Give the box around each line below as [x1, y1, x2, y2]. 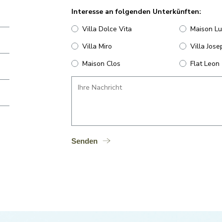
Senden [71, 136, 98, 145]
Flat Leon [190, 58, 220, 68]
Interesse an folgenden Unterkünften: [71, 6, 201, 16]
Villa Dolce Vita [82, 24, 132, 34]
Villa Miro [82, 41, 112, 51]
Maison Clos [82, 58, 120, 68]
